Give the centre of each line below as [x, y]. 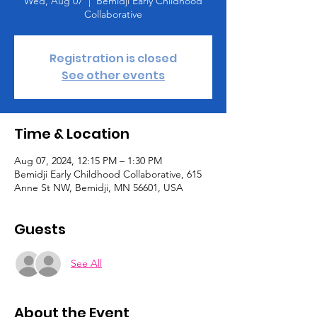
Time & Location [72, 133]
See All [86, 264]
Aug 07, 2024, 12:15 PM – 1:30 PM [88, 160]
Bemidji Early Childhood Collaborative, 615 [108, 174]
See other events [113, 75]
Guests [40, 229]
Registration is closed [113, 58]
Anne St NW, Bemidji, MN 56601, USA [99, 187]
